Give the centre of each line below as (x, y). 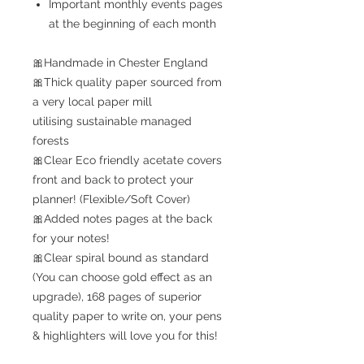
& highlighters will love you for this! (125, 335)
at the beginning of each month (132, 23)
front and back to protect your (113, 179)
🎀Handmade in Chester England (120, 62)
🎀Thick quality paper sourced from (127, 82)
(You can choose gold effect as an (122, 277)
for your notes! (71, 238)
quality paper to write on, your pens (127, 316)
